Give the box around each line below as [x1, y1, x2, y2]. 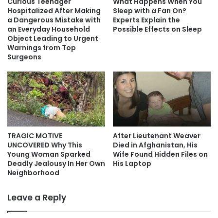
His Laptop [113, 158, 151, 168]
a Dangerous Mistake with [7, 15, 101, 25]
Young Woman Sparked [7, 149, 91, 159]
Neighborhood [7, 167, 59, 178]
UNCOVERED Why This [7, 140, 82, 150]
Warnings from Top [7, 42, 76, 53]
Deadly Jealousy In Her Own [7, 158, 105, 168]
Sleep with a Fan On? [113, 5, 186, 16]
